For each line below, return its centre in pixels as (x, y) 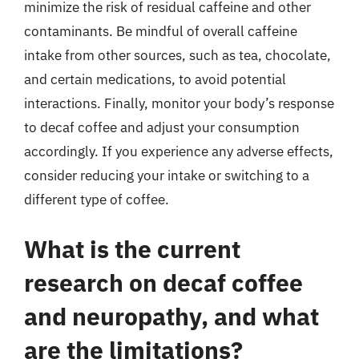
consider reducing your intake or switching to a (167, 175)
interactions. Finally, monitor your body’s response (179, 103)
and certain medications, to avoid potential (155, 79)
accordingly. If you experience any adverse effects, (179, 151)
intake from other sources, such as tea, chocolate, (177, 55)
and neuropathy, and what (171, 316)
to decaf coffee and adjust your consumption (162, 127)
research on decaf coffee (163, 282)
